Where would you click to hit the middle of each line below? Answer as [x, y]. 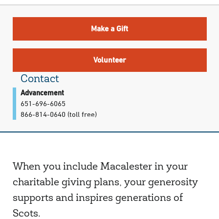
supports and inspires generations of [98, 199]
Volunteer [109, 60]
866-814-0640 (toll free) [58, 114]
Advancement [42, 93]
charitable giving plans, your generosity [105, 183]
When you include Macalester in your [100, 167]
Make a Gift [109, 29]
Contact [40, 80]
